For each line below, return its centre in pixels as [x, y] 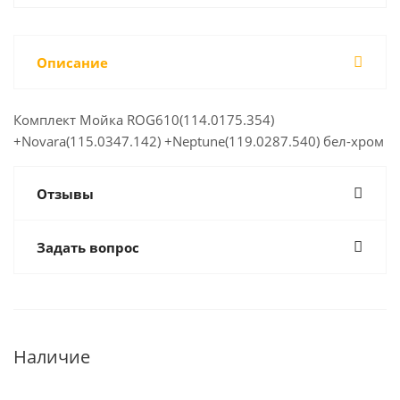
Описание [72, 62]
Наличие [52, 357]
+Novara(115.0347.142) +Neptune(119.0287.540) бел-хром [199, 141]
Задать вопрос [88, 247]
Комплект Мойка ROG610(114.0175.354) [144, 120]
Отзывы [65, 194]
